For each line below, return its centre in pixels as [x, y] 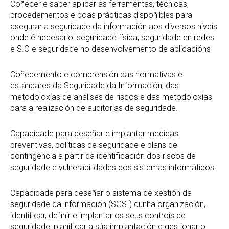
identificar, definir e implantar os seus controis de [98, 215]
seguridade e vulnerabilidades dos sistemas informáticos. [113, 167]
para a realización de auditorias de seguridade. [94, 108]
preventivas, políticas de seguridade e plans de [94, 145]
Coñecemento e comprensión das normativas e [96, 74]
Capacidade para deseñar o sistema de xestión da [101, 193]
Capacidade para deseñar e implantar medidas [94, 134]
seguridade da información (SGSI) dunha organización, [108, 204]
